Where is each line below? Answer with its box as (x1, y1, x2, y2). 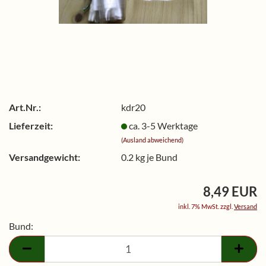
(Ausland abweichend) (121, 135, 184, 144)
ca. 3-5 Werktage (129, 119, 198, 131)
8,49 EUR (203, 183, 257, 199)
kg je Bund (134, 151, 178, 163)
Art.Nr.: (9, 101, 41, 113)
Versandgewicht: (9, 151, 80, 163)
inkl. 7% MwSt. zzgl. (178, 202, 234, 210)
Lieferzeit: (9, 119, 53, 131)
